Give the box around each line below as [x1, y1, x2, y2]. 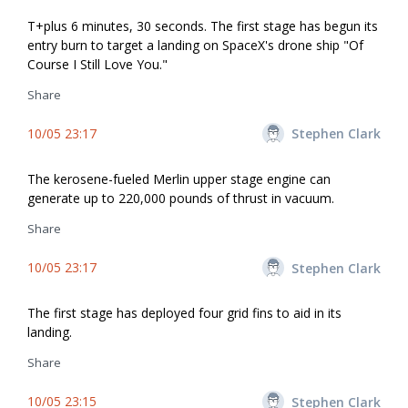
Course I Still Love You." [27, 55, 168, 73]
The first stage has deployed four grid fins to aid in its [27, 304, 342, 322]
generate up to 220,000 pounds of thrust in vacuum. [27, 189, 334, 207]
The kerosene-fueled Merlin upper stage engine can [27, 169, 331, 188]
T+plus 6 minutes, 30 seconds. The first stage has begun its [27, 16, 378, 35]
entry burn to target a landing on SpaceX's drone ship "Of [27, 36, 363, 54]
